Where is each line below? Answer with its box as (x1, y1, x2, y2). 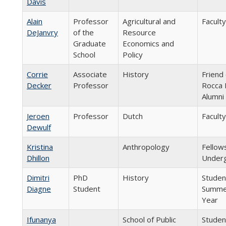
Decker (27, 80, 51, 90)
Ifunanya (27, 214, 56, 224)
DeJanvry (27, 27, 58, 37)
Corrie (27, 69, 48, 79)
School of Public (123, 214, 176, 224)
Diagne (27, 184, 51, 194)
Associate (73, 69, 107, 79)
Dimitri (27, 173, 49, 183)
